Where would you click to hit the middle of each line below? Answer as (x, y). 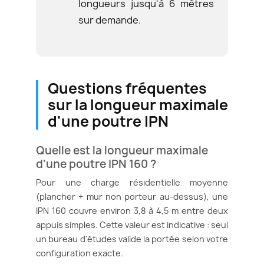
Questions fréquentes (127, 88)
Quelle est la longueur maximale (122, 150)
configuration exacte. (80, 253)
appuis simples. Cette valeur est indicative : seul (132, 225)
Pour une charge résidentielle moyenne (132, 182)
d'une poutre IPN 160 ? (96, 164)
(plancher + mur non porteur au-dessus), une (132, 196)
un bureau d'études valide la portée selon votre (132, 239)
